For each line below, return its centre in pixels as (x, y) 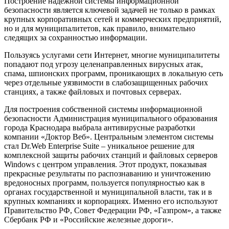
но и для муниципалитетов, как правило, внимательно (100, 28)
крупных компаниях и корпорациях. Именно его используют (111, 201)
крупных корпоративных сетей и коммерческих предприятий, (113, 19)
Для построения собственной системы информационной (103, 109)
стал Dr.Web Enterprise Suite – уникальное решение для (99, 146)
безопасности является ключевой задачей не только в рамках (110, 10)
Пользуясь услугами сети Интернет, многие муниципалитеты (112, 55)
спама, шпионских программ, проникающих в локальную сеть (113, 73)
